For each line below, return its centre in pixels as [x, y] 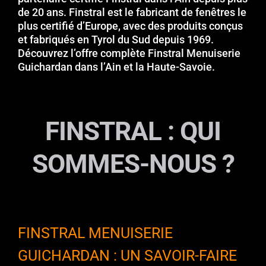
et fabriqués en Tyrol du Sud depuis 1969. [116, 39]
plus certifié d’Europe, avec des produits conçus [130, 26]
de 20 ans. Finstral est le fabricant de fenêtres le [132, 12]
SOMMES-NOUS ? [133, 164]
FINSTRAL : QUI [133, 131]
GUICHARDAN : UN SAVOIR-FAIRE [127, 255]
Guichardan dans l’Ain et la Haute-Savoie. [116, 66]
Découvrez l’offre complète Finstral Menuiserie [129, 53]
